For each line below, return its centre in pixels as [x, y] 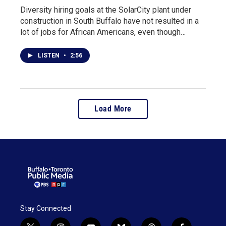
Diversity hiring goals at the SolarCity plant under [106, 10]
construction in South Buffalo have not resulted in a [109, 21]
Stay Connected [46, 208]
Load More [113, 109]
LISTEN [49, 55]
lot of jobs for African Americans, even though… [103, 32]
